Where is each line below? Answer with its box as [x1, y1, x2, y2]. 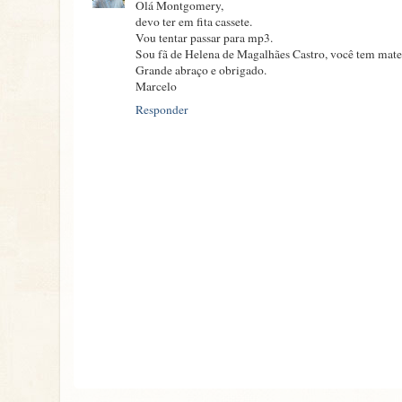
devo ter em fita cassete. [135, 13, 252, 30]
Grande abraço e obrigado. [135, 61, 267, 78]
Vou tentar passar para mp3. [135, 29, 273, 46]
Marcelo [135, 77, 177, 94]
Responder [135, 100, 188, 118]
